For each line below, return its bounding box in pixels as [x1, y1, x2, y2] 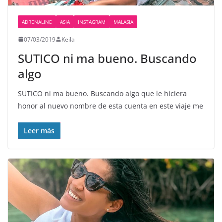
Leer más [24, 125, 55, 135]
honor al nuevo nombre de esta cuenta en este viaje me [18, 101, 203, 111]
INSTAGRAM [78, 18, 106, 25]
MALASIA [113, 18, 133, 25]
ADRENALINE [22, 18, 52, 25]
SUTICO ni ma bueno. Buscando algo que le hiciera [18, 88, 187, 98]
